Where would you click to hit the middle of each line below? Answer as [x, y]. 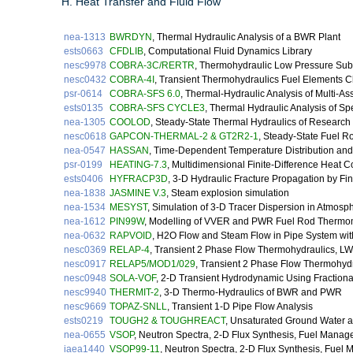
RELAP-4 [130, 250]
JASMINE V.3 [138, 193]
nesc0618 [85, 137]
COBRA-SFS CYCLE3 [157, 108]
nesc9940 [85, 293]
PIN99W [127, 222]
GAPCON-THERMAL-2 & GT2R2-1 [184, 137]
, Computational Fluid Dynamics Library [228, 52]
